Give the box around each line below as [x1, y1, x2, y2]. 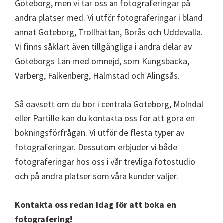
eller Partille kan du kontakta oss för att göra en [15, 112, 195, 124]
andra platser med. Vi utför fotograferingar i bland [15, 12, 203, 23]
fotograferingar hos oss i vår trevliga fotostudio [15, 156, 195, 167]
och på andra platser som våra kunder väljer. [15, 170, 178, 182]
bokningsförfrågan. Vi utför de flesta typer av [15, 127, 184, 138]
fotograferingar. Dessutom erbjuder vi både [15, 141, 177, 153]
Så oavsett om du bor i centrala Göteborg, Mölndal [15, 98, 203, 110]
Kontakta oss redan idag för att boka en [15, 199, 176, 210]
